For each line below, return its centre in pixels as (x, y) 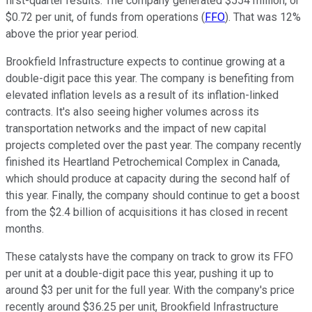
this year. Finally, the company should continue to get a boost (153, 195)
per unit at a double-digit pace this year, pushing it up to (140, 273)
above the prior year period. (73, 33)
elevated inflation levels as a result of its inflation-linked (142, 95)
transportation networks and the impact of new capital (136, 128)
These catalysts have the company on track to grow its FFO (149, 256)
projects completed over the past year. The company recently (154, 145)
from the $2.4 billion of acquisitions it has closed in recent (147, 212)
